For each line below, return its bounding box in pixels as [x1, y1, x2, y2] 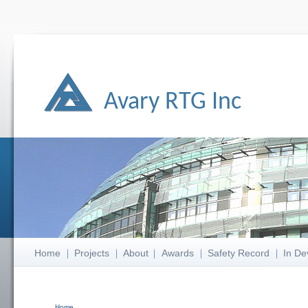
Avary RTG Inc [104, 90, 241, 115]
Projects [74, 247, 109, 258]
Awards [162, 247, 195, 258]
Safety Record [208, 247, 270, 258]
